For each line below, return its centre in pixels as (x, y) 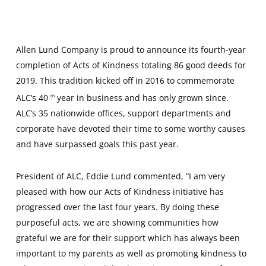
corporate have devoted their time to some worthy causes (130, 128)
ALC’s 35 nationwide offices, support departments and (123, 113)
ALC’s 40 (33, 97)
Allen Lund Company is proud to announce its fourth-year (131, 50)
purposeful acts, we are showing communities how (117, 222)
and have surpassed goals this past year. (97, 144)
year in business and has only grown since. (141, 97)
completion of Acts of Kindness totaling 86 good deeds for (131, 65)
